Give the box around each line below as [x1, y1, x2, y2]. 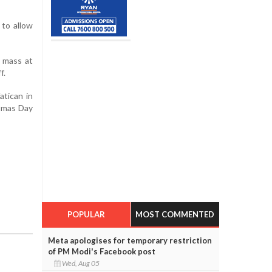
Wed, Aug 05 [60, 258, 102, 268]
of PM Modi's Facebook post [47, 246, 155, 256]
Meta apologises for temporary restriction [47, 235, 212, 245]
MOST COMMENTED [135, 209, 215, 219]
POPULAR [67, 209, 105, 219]
